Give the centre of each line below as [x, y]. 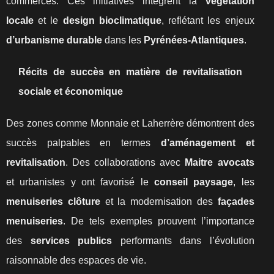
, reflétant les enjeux [208, 20]
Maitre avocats [220, 162]
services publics [71, 241]
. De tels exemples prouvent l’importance [159, 221]
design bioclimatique [112, 20]
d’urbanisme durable [54, 40]
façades [236, 202]
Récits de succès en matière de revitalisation [130, 72]
